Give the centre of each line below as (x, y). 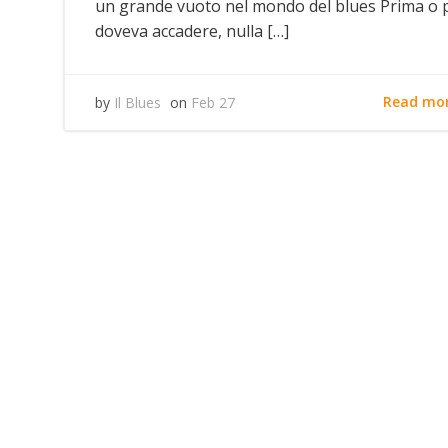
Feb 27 (213, 102)
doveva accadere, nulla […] (192, 30)
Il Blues (137, 102)
